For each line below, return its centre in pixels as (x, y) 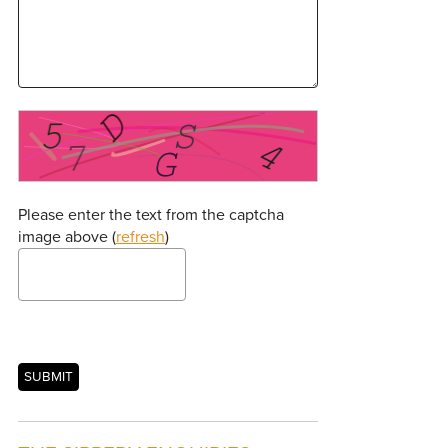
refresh (140, 237)
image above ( (66, 237)
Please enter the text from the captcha (150, 215)
